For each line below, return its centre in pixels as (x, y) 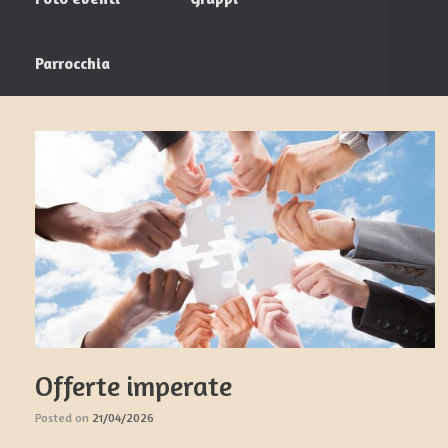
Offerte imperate (133, 386)
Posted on (63, 418)
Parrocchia (72, 63)
